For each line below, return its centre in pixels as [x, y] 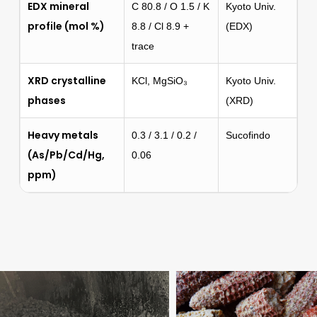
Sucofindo [248, 135]
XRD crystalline [67, 80]
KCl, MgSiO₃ [159, 80]
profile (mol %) [66, 26]
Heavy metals [63, 135]
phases [46, 100]
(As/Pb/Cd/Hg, [66, 155]
